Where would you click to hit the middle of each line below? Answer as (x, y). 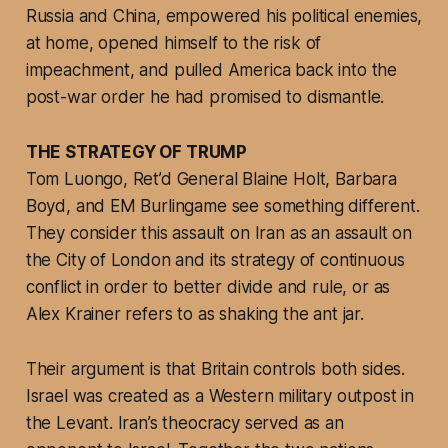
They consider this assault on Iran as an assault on (219, 233)
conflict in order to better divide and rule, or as (208, 287)
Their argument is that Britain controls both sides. (215, 369)
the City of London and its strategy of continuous (215, 260)
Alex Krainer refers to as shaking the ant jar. (194, 314)
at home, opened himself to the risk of (173, 43)
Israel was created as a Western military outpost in (220, 396)
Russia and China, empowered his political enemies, (224, 16)
